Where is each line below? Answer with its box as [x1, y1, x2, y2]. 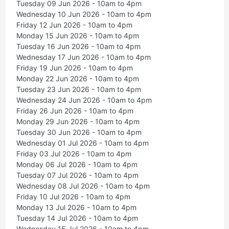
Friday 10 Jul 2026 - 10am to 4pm [16, 192, 130, 201]
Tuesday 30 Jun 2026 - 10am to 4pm [16, 128, 142, 137]
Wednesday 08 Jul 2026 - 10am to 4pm [16, 181, 150, 191]
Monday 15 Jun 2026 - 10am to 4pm [16, 31, 139, 40]
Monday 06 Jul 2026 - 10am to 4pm [16, 160, 138, 169]
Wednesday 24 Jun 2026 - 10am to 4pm [16, 96, 152, 105]
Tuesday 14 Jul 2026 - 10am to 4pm [16, 214, 138, 223]
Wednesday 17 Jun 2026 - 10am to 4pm [16, 53, 151, 62]
